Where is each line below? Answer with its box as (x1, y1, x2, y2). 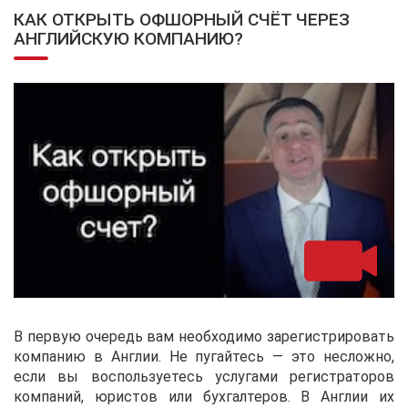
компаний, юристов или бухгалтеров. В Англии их (14, 387, 394, 405)
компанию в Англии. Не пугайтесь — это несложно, (14, 347, 394, 365)
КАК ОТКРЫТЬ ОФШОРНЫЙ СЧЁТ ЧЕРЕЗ (14, 8, 350, 30)
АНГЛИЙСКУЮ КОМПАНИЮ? (14, 27, 243, 49)
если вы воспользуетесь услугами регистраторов (14, 367, 394, 385)
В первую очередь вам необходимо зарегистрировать (14, 327, 394, 345)
